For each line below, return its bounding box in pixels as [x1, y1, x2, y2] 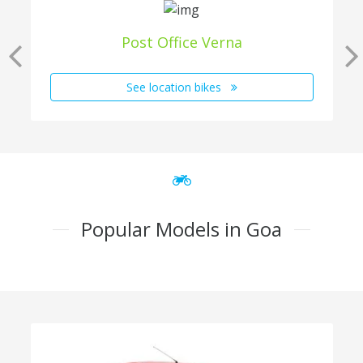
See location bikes [126, 79, 224, 96]
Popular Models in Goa [81, 216, 282, 243]
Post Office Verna [121, 32, 242, 53]
